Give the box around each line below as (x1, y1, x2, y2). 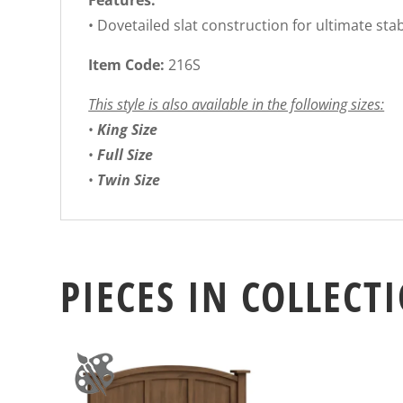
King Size (97, 120, 158, 140)
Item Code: (88, 55, 169, 76)
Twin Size (97, 170, 161, 191)
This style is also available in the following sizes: (88, 94, 385, 115)
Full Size (97, 145, 154, 166)
